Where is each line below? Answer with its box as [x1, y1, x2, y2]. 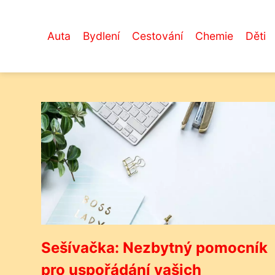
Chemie [195, 29, 233, 42]
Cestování [132, 29, 183, 42]
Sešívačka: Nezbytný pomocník [41, 239, 268, 257]
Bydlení [83, 29, 120, 42]
